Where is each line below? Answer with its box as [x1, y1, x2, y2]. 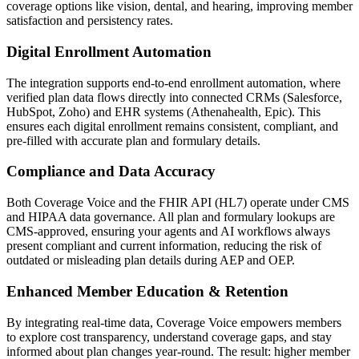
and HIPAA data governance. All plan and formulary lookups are [6, 210, 335, 224]
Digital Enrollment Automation [6, 43, 212, 60]
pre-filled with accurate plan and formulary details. [6, 133, 260, 147]
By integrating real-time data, [6, 315, 156, 329]
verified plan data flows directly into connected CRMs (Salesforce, [6, 90, 342, 104]
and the [115, 196, 159, 210]
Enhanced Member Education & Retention [6, 282, 288, 300]
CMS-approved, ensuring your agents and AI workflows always [6, 224, 330, 239]
